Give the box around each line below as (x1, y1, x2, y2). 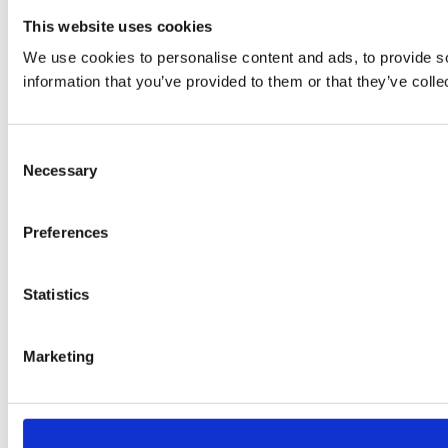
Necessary (23, 161, 97, 179)
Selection (7, 165, 68, 183)
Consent (7, 141, 63, 159)
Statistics (23, 285, 89, 303)
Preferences (23, 223, 109, 241)
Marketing (23, 347, 94, 365)
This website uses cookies (23, 17, 213, 35)
